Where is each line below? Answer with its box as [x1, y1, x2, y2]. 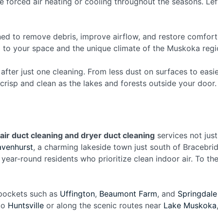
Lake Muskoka [163, 200, 217, 210]
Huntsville [8, 200, 44, 210]
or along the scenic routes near [44, 200, 163, 210]
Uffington [60, 189, 95, 199]
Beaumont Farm [99, 189, 157, 199]
